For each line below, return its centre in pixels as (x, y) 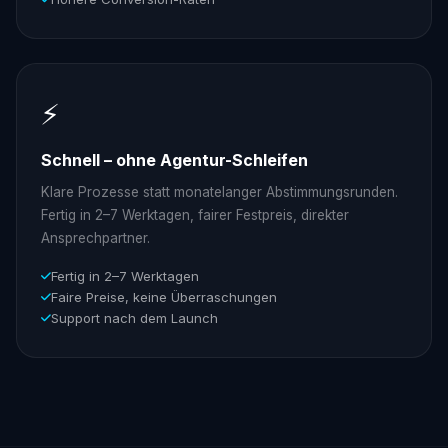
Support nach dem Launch (134, 317)
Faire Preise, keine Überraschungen (164, 296)
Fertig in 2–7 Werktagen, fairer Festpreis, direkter (195, 214)
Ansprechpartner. (95, 237)
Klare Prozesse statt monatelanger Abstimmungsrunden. (219, 191)
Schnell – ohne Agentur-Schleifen (174, 160)
